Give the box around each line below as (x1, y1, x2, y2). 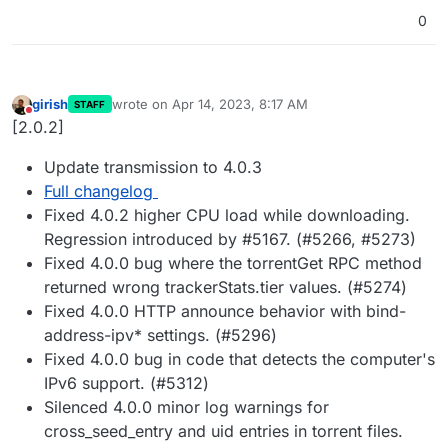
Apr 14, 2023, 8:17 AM (171, 96, 308, 113)
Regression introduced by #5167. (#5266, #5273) (44, 228, 416, 249)
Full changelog (44, 180, 153, 201)
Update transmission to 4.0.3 (44, 156, 262, 177)
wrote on (111, 96, 172, 113)
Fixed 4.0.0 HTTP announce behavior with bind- (44, 300, 406, 321)
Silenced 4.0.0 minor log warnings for (44, 396, 329, 417)
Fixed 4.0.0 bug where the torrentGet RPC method (44, 252, 422, 273)
